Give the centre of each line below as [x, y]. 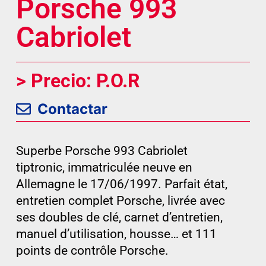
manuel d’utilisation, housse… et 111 [116, 234]
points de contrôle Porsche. [92, 250]
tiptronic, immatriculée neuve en [104, 167]
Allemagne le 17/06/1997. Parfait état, [121, 184]
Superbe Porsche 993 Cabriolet [102, 151]
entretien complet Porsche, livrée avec [120, 200]
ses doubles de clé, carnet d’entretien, [119, 217]
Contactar [73, 109]
